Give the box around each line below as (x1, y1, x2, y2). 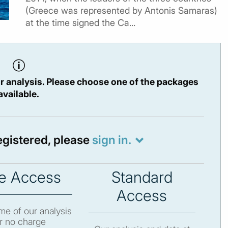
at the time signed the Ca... (25, 17, 135, 28)
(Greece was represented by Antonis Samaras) (25, 5, 217, 16)
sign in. (92, 133, 131, 148)
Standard (111, 168, 173, 187)
